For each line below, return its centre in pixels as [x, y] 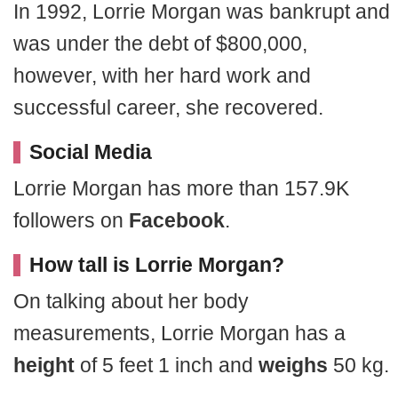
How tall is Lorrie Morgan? [157, 265]
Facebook [177, 220]
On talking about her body [131, 301]
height [44, 365]
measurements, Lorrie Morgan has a [179, 333]
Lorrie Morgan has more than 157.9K [181, 188]
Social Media [91, 152]
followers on [71, 220]
